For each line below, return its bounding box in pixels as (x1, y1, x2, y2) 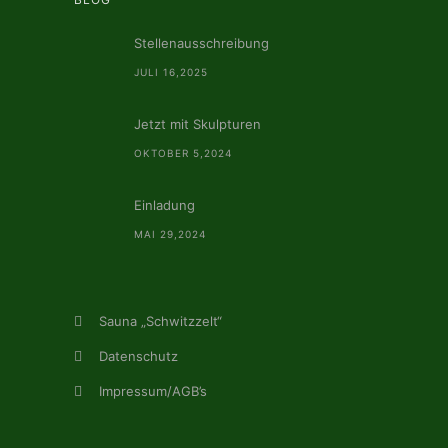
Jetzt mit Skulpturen (134, 116, 261, 133)
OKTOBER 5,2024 (134, 147, 232, 160)
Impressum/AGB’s (99, 383, 207, 400)
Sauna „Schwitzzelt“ (99, 313, 222, 330)
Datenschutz (99, 348, 178, 365)
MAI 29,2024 (134, 228, 206, 241)
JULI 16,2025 (134, 66, 208, 79)
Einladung (134, 197, 195, 214)
